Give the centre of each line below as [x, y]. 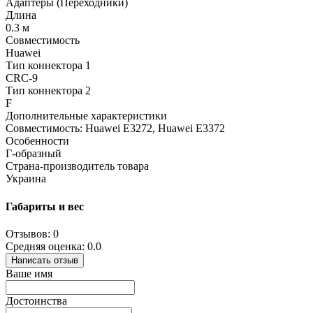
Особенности [37, 141]
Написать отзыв [45, 260]
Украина [26, 179]
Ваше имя [29, 273]
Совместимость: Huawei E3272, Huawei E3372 [115, 129]
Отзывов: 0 [32, 233]
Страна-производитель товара [77, 166]
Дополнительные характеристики [86, 116]
